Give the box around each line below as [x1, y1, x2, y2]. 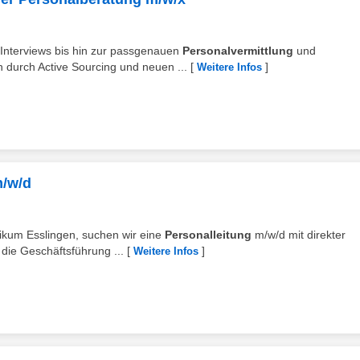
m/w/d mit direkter [252, 228, 346, 241]
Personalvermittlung [182, 44, 293, 57]
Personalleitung [165, 228, 252, 241]
